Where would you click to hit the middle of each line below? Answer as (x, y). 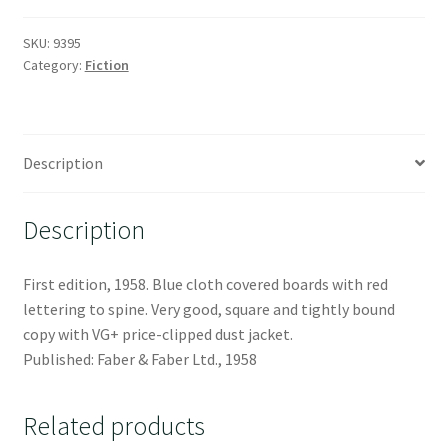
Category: (53, 64)
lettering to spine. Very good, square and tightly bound (208, 309)
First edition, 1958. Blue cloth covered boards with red (205, 284)
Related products (113, 425)
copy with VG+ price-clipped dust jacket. (157, 334)
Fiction (106, 64)
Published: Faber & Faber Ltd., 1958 (139, 359)
